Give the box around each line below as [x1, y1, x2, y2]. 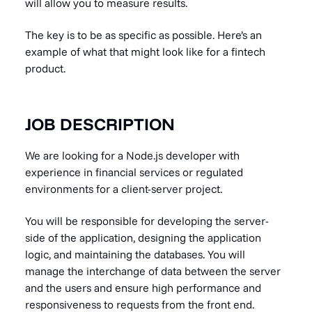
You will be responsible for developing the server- [25, 213, 269, 228]
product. [25, 61, 65, 75]
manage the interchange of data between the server [25, 263, 281, 278]
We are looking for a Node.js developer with [25, 148, 240, 162]
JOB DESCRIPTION [25, 113, 175, 134]
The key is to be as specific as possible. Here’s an [25, 27, 262, 42]
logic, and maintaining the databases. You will [25, 247, 245, 261]
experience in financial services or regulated [25, 164, 243, 179]
